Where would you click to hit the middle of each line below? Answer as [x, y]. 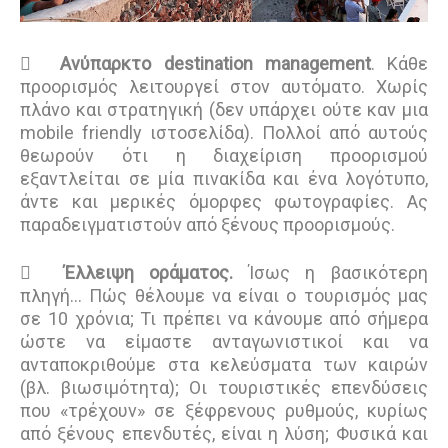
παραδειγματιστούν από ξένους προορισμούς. [209, 225]
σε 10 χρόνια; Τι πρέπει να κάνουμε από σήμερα [224, 319]
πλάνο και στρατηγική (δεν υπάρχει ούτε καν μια [224, 110]
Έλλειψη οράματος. [148, 273]
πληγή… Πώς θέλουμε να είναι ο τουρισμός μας [224, 296]
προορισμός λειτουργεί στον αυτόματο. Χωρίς [224, 87]
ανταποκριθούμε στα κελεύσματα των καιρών [224, 365]
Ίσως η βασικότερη [331, 273]
